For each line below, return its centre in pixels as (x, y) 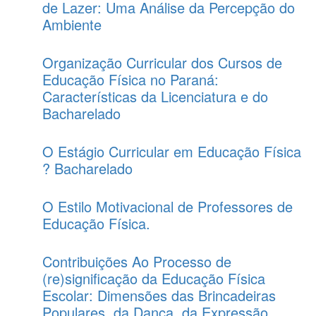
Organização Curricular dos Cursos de (162, 62)
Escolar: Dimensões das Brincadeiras (159, 295)
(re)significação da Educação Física (154, 278)
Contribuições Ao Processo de (137, 261)
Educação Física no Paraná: (130, 79)
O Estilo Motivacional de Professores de (168, 206)
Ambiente (72, 24)
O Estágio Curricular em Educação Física (172, 151)
